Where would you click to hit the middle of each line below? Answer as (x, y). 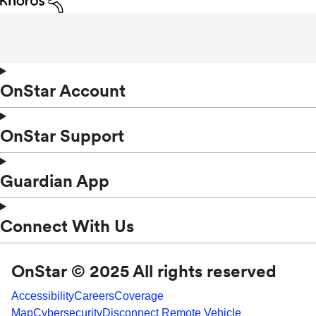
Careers (94, 296)
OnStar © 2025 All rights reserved (144, 272)
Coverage (139, 296)
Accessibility (43, 296)
